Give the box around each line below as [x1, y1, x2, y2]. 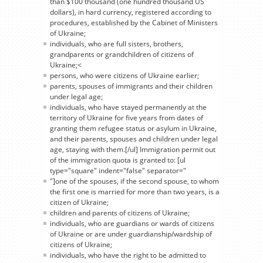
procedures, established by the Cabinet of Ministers [50, 17, 218, 28]
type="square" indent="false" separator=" [50, 165, 186, 176]
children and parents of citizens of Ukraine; [50, 207, 190, 218]
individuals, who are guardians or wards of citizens [50, 218, 214, 228]
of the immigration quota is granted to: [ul [50, 154, 186, 165]
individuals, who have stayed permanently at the [50, 102, 207, 112]
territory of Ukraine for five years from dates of [50, 112, 203, 123]
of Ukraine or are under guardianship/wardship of [50, 228, 212, 239]
